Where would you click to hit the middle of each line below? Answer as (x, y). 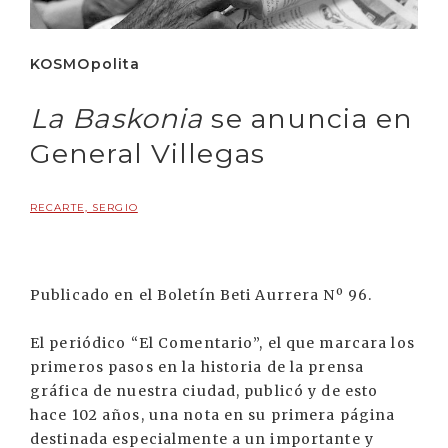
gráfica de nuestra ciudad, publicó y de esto (204, 391)
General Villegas (147, 154)
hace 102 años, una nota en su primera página (213, 415)
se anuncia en (308, 119)
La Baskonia (117, 119)
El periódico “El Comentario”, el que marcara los (222, 343)
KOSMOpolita (85, 64)
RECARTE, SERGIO (84, 208)
